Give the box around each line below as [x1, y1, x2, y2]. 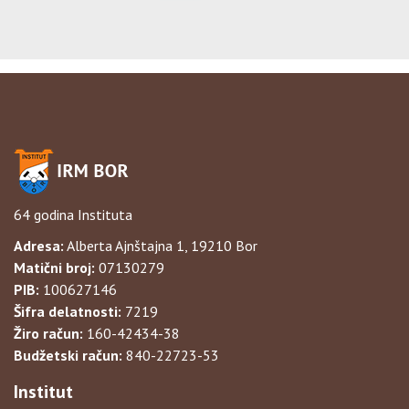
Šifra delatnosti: [14, 302, 121, 320]
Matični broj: [14, 258, 95, 277]
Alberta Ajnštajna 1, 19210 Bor [64, 236, 257, 255]
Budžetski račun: [14, 346, 122, 364]
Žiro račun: [14, 324, 83, 342]
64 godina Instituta [14, 205, 132, 224]
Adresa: [14, 236, 64, 255]
